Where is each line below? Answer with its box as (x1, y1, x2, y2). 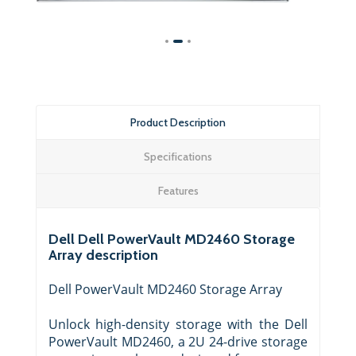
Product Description (130, 115, 226, 130)
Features (157, 184, 199, 199)
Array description (48, 246, 158, 265)
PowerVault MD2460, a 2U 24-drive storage (48, 333, 308, 351)
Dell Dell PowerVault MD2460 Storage (48, 230, 295, 249)
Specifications (144, 149, 212, 164)
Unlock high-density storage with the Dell (48, 315, 308, 334)
